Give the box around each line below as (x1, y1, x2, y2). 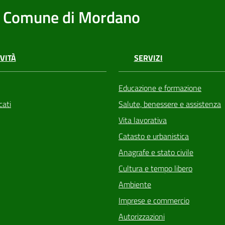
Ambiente (119, 178, 151, 191)
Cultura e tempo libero (119, 162, 192, 175)
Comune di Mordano (3, 5, 141, 29)
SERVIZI (134, 52, 163, 64)
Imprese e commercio (119, 194, 189, 207)
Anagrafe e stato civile (119, 146, 193, 159)
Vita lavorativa (119, 114, 167, 127)
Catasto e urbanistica (119, 130, 189, 143)
